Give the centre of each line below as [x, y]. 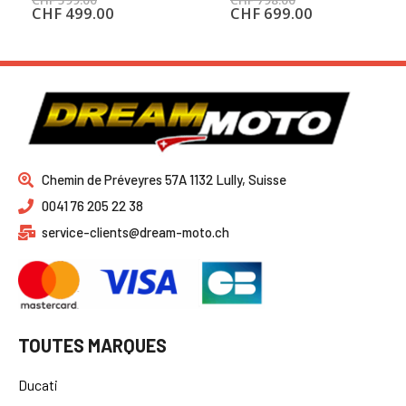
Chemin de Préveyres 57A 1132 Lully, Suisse [164, 180]
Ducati [38, 385]
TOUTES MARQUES [92, 346]
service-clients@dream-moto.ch [136, 232]
